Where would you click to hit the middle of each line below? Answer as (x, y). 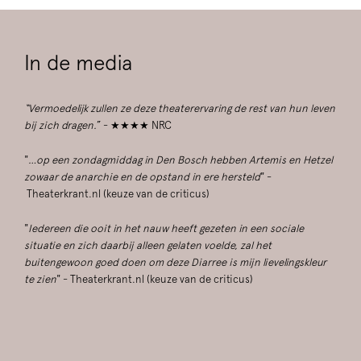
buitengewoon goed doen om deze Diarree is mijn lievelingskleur (175, 263)
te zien (40, 280)
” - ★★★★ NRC (134, 126)
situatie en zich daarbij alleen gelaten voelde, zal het (148, 246)
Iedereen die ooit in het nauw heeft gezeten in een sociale (166, 229)
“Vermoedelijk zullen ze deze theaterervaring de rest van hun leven (180, 109)
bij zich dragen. (60, 126)
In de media (78, 63)
